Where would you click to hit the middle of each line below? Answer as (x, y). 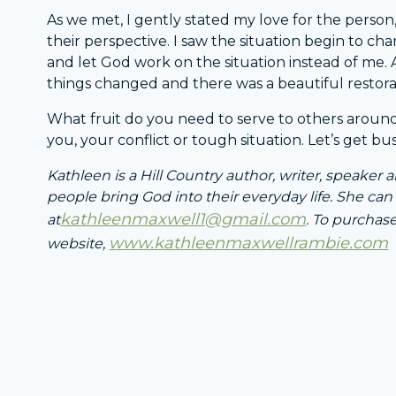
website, (78, 244)
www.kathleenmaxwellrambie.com (249, 244)
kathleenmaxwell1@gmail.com (183, 220)
